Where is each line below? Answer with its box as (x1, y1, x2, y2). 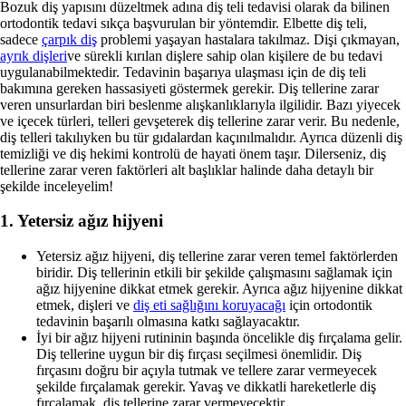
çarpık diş (42, 31, 97, 47)
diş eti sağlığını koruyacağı (133, 296, 285, 313)
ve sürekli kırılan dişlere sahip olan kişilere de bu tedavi (67, 47, 382, 63)
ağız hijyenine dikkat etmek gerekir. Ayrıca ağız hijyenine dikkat (36, 280, 402, 296)
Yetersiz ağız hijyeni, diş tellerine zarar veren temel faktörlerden (36, 247, 398, 264)
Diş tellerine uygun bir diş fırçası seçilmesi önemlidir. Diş (36, 345, 362, 362)
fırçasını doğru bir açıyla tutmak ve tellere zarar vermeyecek (36, 362, 377, 378)
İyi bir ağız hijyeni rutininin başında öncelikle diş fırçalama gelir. (36, 329, 402, 345)
